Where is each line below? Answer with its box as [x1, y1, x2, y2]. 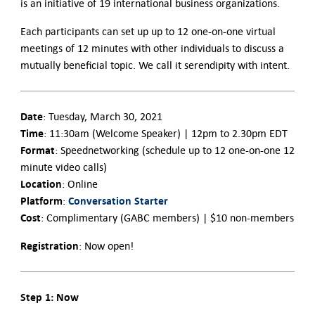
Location [20, 176, 62, 192]
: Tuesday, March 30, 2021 [42, 110, 162, 124]
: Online [61, 177, 98, 191]
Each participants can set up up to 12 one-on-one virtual [20, 25, 276, 39]
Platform [20, 193, 63, 209]
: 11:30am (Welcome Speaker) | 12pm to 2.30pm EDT [43, 127, 288, 141]
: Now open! [78, 239, 134, 253]
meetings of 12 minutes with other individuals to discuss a [20, 41, 284, 56]
